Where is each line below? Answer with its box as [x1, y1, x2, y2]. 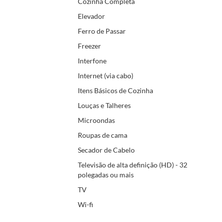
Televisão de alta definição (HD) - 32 [78, 160, 187, 169]
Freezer [78, 41, 101, 50]
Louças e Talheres [78, 101, 131, 110]
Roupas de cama [78, 130, 127, 139]
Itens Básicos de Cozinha [78, 86, 153, 95]
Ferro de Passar [78, 26, 126, 35]
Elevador [78, 11, 105, 20]
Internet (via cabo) [78, 71, 133, 80]
